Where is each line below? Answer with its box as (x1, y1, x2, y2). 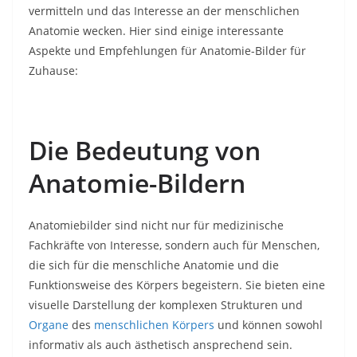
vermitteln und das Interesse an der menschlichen (29, 3, 300, 19)
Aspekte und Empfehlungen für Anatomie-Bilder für (29, 43, 306, 59)
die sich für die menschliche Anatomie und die (29, 257, 279, 273)
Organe (29, 317, 69, 333)
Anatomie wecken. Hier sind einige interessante (29, 23, 284, 39)
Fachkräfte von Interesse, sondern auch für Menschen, (29, 237, 320, 253)
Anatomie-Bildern (29, 166, 245, 201)
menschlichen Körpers (94, 317, 214, 333)
